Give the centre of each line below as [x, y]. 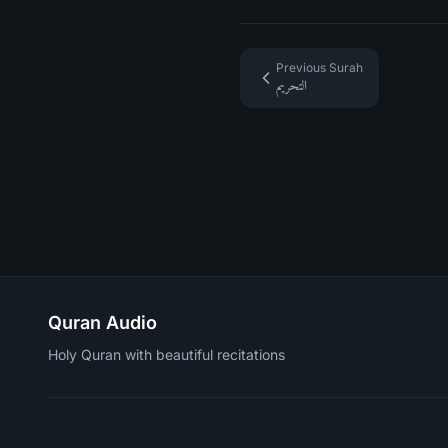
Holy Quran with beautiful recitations [166, 354]
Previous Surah [319, 67]
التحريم [291, 85]
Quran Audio [102, 322]
